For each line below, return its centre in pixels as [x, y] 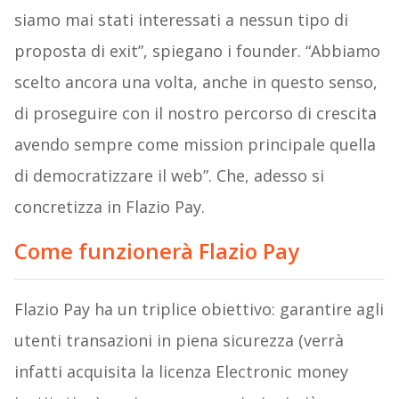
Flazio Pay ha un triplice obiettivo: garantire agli [199, 309]
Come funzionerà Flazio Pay [156, 251]
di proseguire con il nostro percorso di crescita [195, 114]
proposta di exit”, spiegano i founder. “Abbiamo [197, 51]
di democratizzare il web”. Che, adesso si [169, 176]
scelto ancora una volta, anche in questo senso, [195, 82]
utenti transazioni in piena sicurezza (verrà [179, 341]
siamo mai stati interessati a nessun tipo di [181, 20]
